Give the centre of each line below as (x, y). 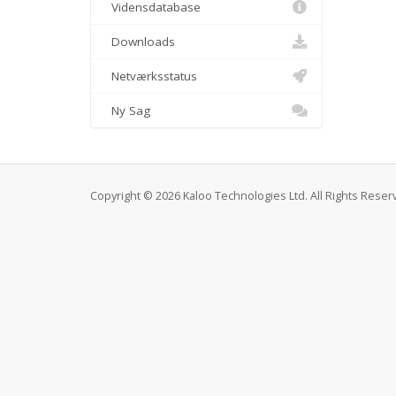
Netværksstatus (151, 76)
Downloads (140, 42)
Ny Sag (127, 110)
